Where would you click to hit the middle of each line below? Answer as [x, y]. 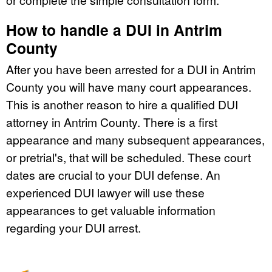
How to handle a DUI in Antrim [114, 30]
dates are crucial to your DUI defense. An [113, 175]
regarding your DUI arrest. [73, 228]
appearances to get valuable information [111, 210]
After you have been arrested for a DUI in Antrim [131, 69]
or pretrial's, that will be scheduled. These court [128, 157]
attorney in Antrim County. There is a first [112, 122]
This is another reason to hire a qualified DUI [122, 104]
